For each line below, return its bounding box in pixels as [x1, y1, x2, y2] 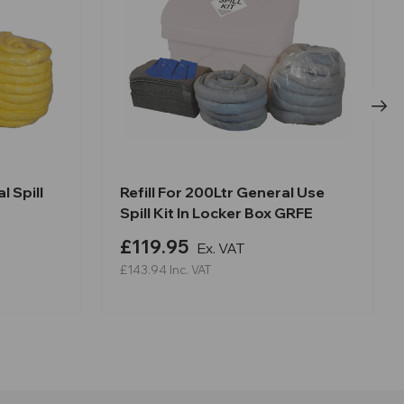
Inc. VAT [170, 262, 211, 278]
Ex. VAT [197, 239, 244, 258]
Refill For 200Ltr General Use [120, 183, 325, 202]
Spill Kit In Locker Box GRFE [120, 204, 313, 223]
